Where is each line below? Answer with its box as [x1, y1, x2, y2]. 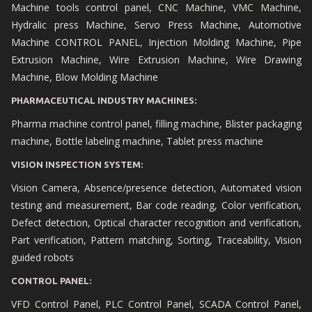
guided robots [11, 250, 74, 264]
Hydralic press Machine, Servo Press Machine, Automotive [11, 17, 302, 31]
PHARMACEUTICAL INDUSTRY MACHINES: [11, 95, 196, 105]
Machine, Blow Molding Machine [11, 70, 158, 84]
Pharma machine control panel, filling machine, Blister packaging [11, 116, 302, 130]
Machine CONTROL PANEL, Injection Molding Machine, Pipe [11, 35, 302, 49]
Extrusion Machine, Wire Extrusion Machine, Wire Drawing [11, 52, 302, 66]
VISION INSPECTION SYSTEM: [11, 159, 143, 169]
